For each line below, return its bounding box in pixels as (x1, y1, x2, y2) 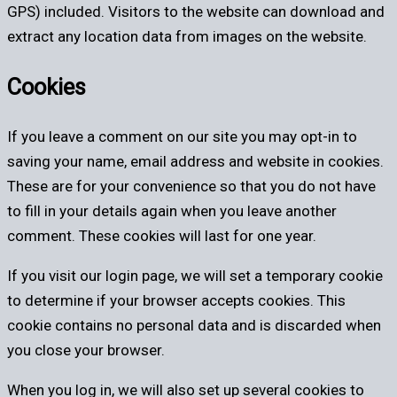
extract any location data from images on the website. (7, 27, 367, 46)
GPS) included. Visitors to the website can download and (7, 3, 385, 21)
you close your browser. (7, 340, 165, 359)
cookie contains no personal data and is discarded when (7, 315, 381, 334)
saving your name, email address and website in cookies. (7, 152, 384, 170)
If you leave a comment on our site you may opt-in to (7, 127, 357, 145)
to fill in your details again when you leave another (7, 201, 337, 220)
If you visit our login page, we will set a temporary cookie (7, 266, 383, 284)
